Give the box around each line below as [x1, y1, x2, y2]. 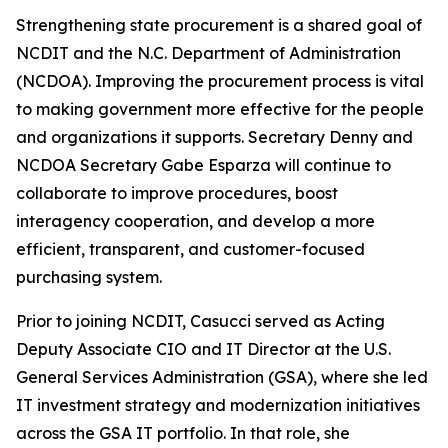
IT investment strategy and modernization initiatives [16, 395, 420, 415]
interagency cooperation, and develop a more [16, 211, 375, 231]
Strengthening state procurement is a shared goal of [16, 15, 422, 35]
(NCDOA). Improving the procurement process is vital [16, 71, 424, 91]
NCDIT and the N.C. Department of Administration [16, 43, 401, 63]
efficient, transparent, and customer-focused [16, 239, 365, 259]
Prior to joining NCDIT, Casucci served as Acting [16, 311, 385, 331]
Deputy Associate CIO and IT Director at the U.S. [16, 339, 391, 359]
